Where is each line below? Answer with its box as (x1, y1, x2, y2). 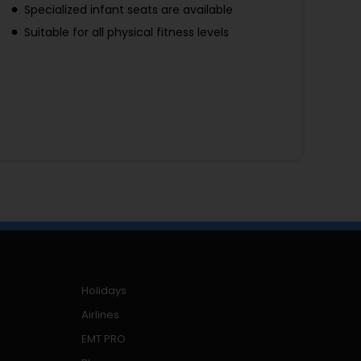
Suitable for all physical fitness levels (24, 24, 229, 41)
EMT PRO (81, 331, 127, 347)
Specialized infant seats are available (24, 2, 233, 19)
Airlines (81, 307, 120, 323)
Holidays (81, 283, 127, 299)
